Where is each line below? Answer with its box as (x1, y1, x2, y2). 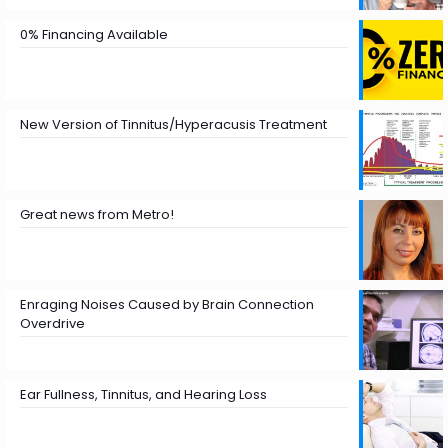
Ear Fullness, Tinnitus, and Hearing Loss (20, 385, 267, 404)
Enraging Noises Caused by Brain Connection (20, 295, 314, 314)
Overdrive (20, 314, 85, 333)
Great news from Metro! (20, 205, 174, 224)
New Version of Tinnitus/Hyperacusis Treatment (20, 115, 327, 134)
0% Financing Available (20, 25, 168, 44)
